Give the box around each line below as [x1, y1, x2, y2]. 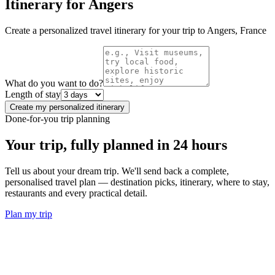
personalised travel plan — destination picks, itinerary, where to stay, [5, 176, 269, 187]
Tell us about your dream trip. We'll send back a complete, [5, 165, 229, 176]
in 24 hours [157, 136, 227, 153]
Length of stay [5, 88, 61, 99]
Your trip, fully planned [5, 136, 153, 153]
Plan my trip [5, 208, 52, 219]
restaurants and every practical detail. [5, 187, 147, 198]
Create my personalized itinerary [10, 102, 125, 112]
